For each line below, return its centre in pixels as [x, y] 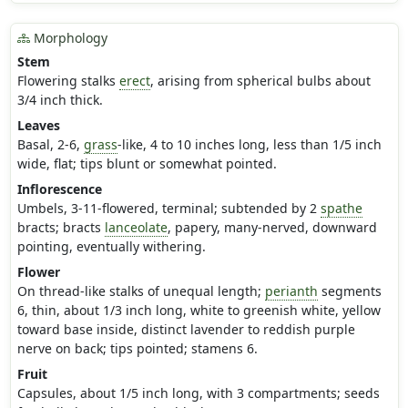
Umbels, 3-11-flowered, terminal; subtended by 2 [168, 209]
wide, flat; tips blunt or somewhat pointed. [147, 164]
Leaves [38, 126]
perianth [291, 291]
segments [349, 291]
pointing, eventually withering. [111, 247]
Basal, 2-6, [50, 145]
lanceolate [136, 228]
